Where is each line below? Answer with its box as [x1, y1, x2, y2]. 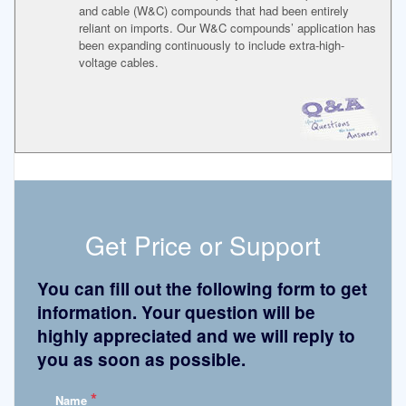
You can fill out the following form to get [37, 275, 367, 301]
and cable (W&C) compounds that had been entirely [79, 2, 349, 20]
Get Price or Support [85, 227, 321, 264]
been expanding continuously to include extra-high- [79, 36, 344, 54]
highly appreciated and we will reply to [37, 323, 355, 348]
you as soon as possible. [37, 346, 246, 372]
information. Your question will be [37, 299, 315, 324]
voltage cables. [79, 53, 159, 72]
